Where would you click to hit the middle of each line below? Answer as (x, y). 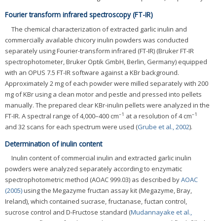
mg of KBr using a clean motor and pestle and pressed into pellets (103, 94)
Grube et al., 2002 (164, 127)
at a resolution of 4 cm (158, 116)
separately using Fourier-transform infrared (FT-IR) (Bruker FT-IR (99, 51)
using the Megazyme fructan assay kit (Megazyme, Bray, (107, 191)
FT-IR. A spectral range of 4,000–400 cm (62, 116)
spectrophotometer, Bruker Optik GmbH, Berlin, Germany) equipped (106, 61)
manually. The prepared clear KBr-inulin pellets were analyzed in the (107, 105)
